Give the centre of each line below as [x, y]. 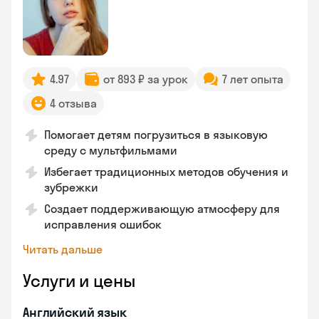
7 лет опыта [253, 79]
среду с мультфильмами [111, 150]
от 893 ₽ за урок [146, 79]
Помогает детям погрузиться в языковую [156, 135]
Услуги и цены [79, 281]
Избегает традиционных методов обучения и [166, 172]
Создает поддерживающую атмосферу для [162, 209]
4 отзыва [73, 103]
